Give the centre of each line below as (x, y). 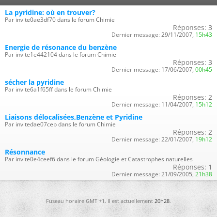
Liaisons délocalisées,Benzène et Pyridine (74, 117)
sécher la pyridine (34, 82)
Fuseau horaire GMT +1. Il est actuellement (100, 201)
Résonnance (25, 152)
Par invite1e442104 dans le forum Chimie (61, 55)
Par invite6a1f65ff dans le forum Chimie (58, 90)
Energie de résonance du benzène (61, 47)
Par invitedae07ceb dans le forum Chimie (60, 124)
